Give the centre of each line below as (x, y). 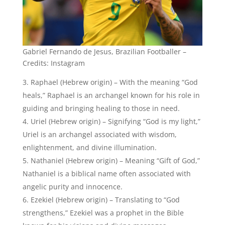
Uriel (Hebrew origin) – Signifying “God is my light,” (115, 122)
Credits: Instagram (53, 63)
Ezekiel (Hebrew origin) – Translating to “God (105, 200)
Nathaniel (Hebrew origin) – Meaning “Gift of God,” (115, 161)
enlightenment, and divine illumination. (89, 148)
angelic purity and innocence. (72, 187)
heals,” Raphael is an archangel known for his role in (111, 95)
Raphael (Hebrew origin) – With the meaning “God (114, 82)
